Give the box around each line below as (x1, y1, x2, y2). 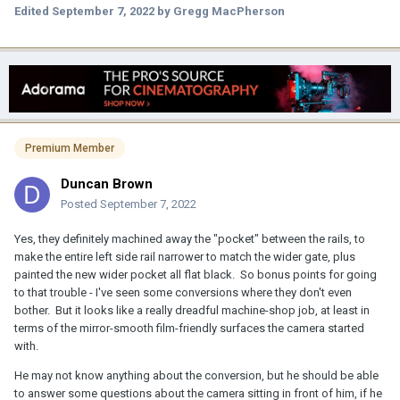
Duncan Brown (61, 175, 153, 192)
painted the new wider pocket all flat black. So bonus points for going (14, 267, 377, 281)
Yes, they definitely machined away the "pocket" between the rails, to (14, 231, 365, 246)
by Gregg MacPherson (154, 4, 285, 18)
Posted (61, 196, 100, 211)
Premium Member (25, 141, 114, 154)
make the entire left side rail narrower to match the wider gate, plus (14, 249, 355, 263)
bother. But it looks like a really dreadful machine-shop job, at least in (14, 303, 370, 317)
